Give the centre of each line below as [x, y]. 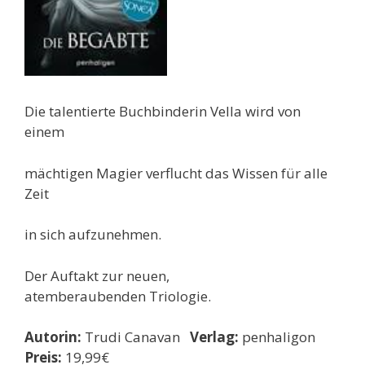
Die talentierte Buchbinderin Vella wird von [163, 112]
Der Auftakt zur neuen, [97, 275]
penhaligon [280, 337]
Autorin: [53, 337]
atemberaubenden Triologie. [118, 296]
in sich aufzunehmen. [93, 235]
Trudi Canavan [136, 337]
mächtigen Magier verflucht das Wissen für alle [176, 173]
